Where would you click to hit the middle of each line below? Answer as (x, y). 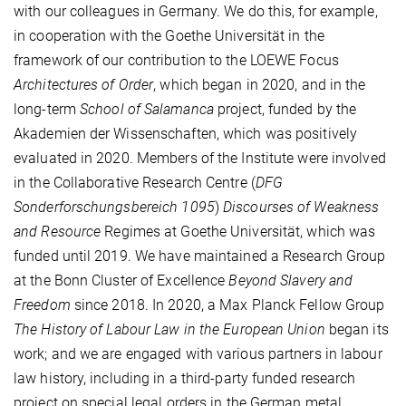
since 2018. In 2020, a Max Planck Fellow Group (227, 305)
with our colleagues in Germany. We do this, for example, (196, 12)
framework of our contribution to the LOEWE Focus (176, 61)
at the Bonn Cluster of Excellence (121, 281)
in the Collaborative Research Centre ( (135, 183)
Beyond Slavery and (291, 281)
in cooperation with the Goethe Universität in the (169, 36)
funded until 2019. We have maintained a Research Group (200, 256)
